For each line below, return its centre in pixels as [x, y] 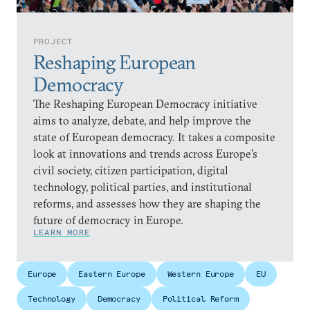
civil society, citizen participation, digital [131, 170]
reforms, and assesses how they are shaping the [147, 203]
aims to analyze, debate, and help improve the [142, 120]
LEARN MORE [62, 232]
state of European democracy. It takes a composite [154, 137]
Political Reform [200, 298]
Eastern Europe [112, 273]
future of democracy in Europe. [108, 220]
